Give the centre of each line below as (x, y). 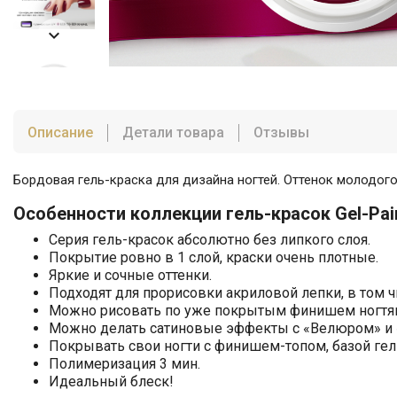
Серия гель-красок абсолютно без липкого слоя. (210, 239)
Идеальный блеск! (111, 381)
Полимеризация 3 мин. (125, 363)
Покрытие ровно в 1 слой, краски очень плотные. (214, 257)
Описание (60, 132)
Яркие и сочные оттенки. (130, 275)
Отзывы (281, 132)
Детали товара (173, 132)
